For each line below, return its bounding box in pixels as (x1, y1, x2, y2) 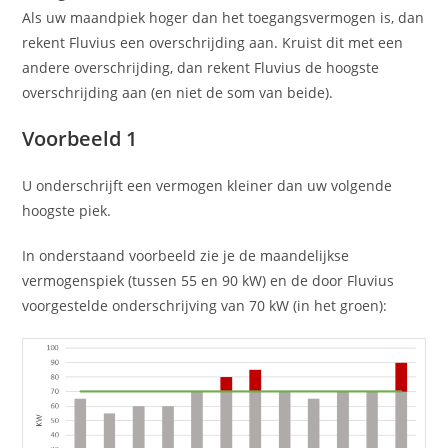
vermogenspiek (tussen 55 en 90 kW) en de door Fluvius (22, 271, 395, 290)
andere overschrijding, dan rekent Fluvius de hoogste (22, 58, 380, 77)
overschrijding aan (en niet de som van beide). (22, 83, 334, 102)
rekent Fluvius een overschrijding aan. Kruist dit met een (22, 33, 404, 52)
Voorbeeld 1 (22, 125, 138, 152)
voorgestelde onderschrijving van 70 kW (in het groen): (22, 296, 388, 315)
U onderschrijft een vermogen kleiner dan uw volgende (22, 176, 393, 195)
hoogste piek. (22, 201, 112, 220)
